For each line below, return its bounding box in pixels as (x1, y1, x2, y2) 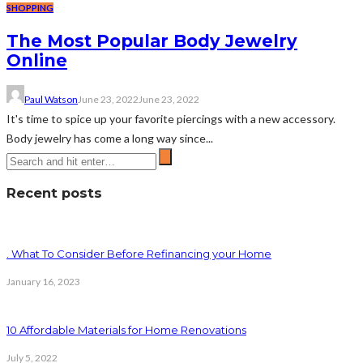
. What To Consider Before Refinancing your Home (6, 247, 271, 261)
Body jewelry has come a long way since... (6, 130, 213, 145)
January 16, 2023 (6, 275, 80, 288)
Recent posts (6, 185, 102, 202)
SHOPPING (6, 2, 53, 13)
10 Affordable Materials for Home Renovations (6, 322, 246, 336)
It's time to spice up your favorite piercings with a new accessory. (6, 111, 335, 126)
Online (6, 50, 67, 71)
